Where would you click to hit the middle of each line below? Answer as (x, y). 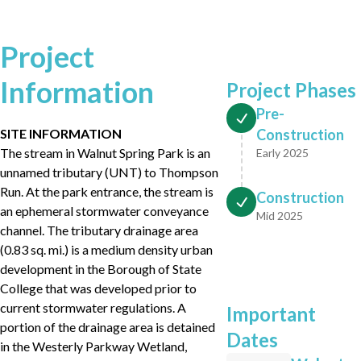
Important (272, 314)
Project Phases (292, 90)
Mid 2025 (280, 216)
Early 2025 (283, 153)
